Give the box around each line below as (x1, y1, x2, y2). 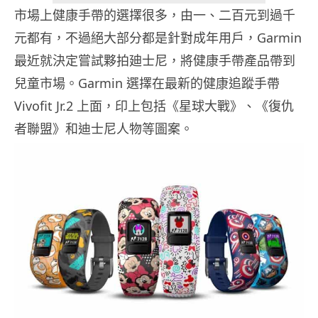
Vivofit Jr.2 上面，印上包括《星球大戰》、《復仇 (14, 97, 294, 115)
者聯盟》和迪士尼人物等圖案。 (14, 120, 193, 138)
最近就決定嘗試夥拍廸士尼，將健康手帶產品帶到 (14, 52, 295, 70)
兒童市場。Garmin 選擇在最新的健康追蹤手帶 (14, 75, 280, 92)
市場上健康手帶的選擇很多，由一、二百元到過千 (14, 6, 295, 24)
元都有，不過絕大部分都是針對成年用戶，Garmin (14, 29, 302, 47)
